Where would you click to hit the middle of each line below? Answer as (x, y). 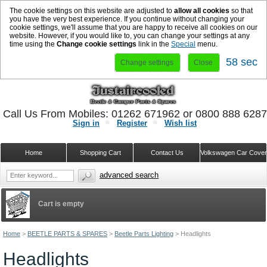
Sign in (86, 123)
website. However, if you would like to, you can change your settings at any (130, 36)
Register (132, 123)
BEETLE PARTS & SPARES (67, 234)
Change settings (147, 63)
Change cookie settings (97, 44)
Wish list (181, 123)
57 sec (242, 62)
